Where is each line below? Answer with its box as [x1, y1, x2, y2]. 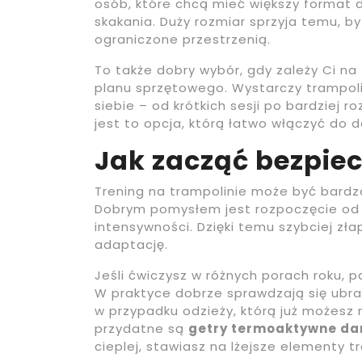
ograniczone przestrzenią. [95, 30, 271, 48]
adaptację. [95, 235, 168, 253]
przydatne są [95, 319, 188, 337]
